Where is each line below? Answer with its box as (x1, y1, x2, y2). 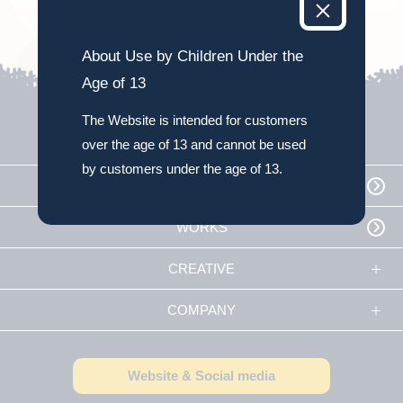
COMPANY (167, 302, 236, 318)
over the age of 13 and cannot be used (82, 136, 306, 152)
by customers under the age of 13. (82, 160, 282, 176)
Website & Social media (128, 368, 275, 383)
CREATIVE (168, 261, 235, 276)
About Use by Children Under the (82, 48, 303, 66)
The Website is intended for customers (82, 112, 308, 128)
